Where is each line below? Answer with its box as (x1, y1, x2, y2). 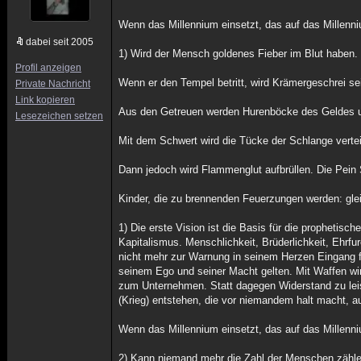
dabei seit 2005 (26, 36, 93, 48)
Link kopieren (15, 94, 75, 106)
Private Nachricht (15, 78, 90, 89)
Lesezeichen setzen (15, 110, 103, 122)
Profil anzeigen (15, 62, 81, 73)
